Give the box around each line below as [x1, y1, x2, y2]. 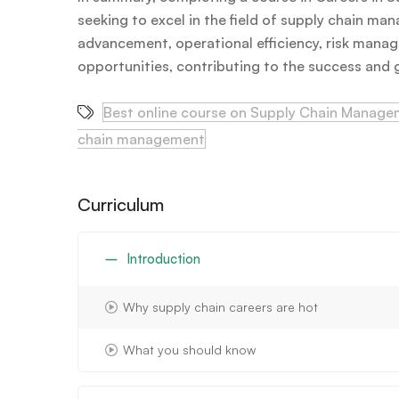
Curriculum [77, 192, 164, 216]
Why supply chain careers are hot [123, 298, 318, 314]
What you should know [123, 341, 256, 357]
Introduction [126, 249, 200, 267]
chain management [77, 129, 205, 148]
